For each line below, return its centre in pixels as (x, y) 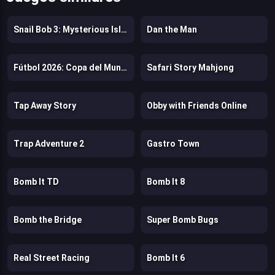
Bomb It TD (36, 182)
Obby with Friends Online (197, 106)
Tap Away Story (45, 106)
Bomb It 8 (166, 182)
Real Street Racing (52, 258)
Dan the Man (172, 30)
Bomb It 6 (166, 258)
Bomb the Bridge (48, 220)
